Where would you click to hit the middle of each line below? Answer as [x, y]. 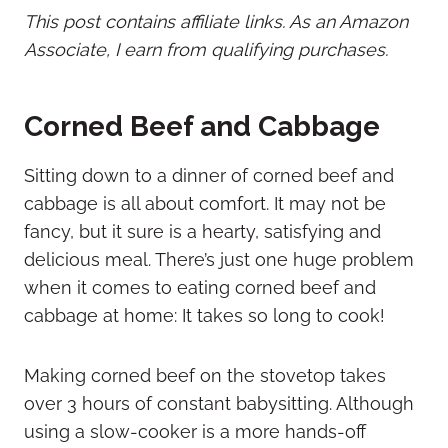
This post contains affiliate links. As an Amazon [216, 21]
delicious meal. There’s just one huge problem [219, 259]
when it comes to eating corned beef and [200, 287]
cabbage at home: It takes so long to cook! [204, 315]
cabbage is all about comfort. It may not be [205, 203]
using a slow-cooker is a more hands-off [195, 431]
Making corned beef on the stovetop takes [205, 375]
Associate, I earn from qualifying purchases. [206, 49]
